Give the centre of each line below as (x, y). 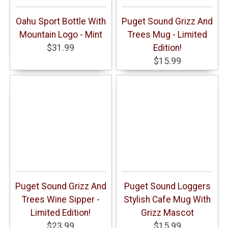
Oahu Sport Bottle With (61, 21)
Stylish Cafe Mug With (167, 199)
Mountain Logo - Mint (61, 34)
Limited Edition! (61, 212)
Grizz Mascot (167, 212)
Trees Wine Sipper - (61, 199)
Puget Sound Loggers (167, 186)
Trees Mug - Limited (167, 34)
